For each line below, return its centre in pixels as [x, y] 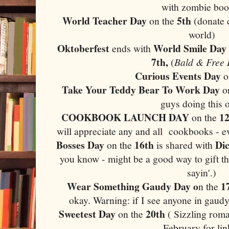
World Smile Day [190, 48]
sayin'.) [202, 172]
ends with [133, 48]
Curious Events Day [178, 76]
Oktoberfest [85, 48]
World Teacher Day [105, 20]
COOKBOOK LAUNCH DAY [125, 117]
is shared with [185, 145]
